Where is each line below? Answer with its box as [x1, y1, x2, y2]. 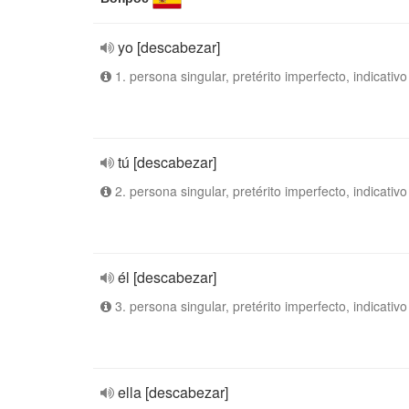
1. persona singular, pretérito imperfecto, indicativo [111, 67, 407, 85]
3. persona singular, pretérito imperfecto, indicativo [111, 297, 407, 315]
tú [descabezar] [118, 152, 216, 173]
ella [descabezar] [118, 382, 228, 403]
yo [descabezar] [118, 37, 220, 58]
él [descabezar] [118, 267, 216, 288]
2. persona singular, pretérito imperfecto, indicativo [111, 182, 407, 200]
